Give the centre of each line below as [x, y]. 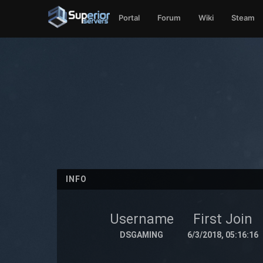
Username [141, 219]
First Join [222, 219]
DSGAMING [142, 235]
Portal [129, 18]
